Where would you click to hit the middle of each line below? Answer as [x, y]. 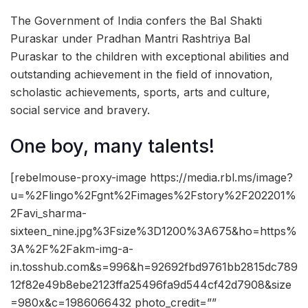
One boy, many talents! [112, 146]
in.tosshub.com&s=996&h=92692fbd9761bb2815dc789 [154, 266]
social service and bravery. [80, 110]
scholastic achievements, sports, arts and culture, [140, 92]
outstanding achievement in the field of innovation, [142, 74]
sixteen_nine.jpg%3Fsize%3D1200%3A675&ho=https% [154, 231]
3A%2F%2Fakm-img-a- [72, 249]
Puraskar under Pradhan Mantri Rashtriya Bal [130, 38]
